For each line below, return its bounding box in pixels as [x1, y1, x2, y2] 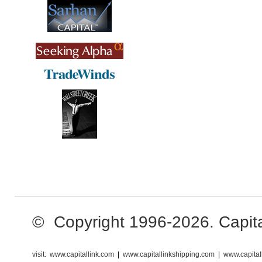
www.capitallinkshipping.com [123, 250, 215, 258]
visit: [32, 250, 46, 258]
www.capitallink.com [50, 250, 114, 258]
